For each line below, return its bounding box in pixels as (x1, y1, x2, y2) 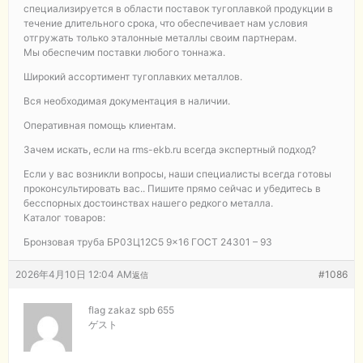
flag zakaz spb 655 (88, 303, 174, 316)
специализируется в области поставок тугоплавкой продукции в (23, 2, 333, 15)
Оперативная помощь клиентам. (23, 118, 176, 131)
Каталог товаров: (23, 211, 105, 224)
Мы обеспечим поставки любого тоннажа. (23, 45, 225, 58)
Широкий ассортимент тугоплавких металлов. (23, 70, 242, 83)
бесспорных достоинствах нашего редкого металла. (23, 196, 273, 209)
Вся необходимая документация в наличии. (23, 94, 230, 107)
